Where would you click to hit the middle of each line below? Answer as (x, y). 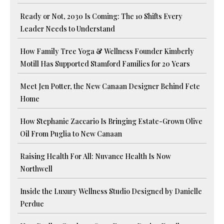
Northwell (36, 168)
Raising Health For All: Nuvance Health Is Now (95, 156)
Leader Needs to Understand (67, 28)
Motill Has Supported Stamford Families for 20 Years (105, 63)
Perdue (32, 203)
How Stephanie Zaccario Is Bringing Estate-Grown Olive (111, 121)
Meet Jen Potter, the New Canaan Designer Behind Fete (110, 86)
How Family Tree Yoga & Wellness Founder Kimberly (107, 51)
